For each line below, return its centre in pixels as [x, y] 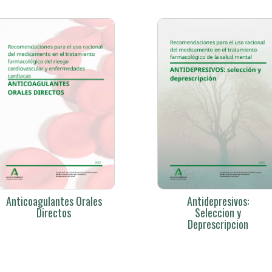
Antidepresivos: [218, 201]
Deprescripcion [218, 224]
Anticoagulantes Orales [54, 201]
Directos [54, 213]
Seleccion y [218, 213]
